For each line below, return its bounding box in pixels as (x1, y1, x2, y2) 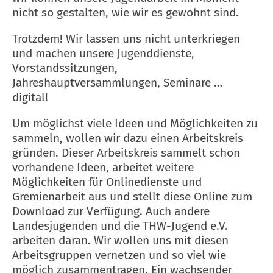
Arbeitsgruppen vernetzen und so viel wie (12, 247, 226, 262)
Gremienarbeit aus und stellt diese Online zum (12, 189, 252, 204)
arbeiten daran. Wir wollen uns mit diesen (12, 233, 229, 247)
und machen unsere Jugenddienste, (12, 46, 194, 60)
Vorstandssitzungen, (12, 60, 118, 75)
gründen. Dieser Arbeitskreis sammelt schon (12, 145, 240, 160)
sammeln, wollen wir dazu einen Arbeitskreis (12, 130, 243, 145)
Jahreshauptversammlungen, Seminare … (12, 75, 222, 90)
